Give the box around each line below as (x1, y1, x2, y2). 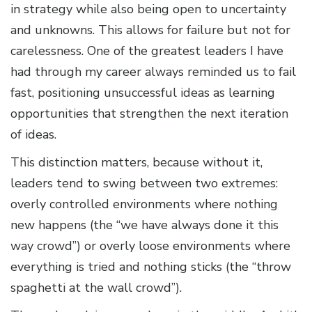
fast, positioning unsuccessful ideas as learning (10, 84, 275, 102)
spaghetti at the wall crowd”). (10, 279, 182, 297)
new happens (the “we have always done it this (10, 217, 279, 234)
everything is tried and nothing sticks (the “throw (10, 258, 291, 276)
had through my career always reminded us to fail (10, 63, 296, 81)
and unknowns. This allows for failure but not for (10, 22, 290, 39)
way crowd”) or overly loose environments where (10, 237, 290, 255)
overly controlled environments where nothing (10, 196, 278, 213)
